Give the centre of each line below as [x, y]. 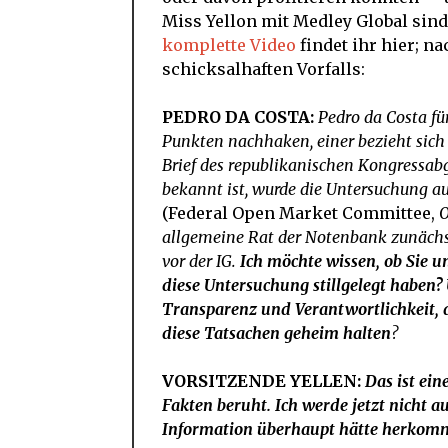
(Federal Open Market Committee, [300, 213]
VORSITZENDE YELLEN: [263, 381]
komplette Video [229, 45]
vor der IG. [199, 261]
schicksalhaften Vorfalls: [263, 69]
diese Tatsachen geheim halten [276, 333]
